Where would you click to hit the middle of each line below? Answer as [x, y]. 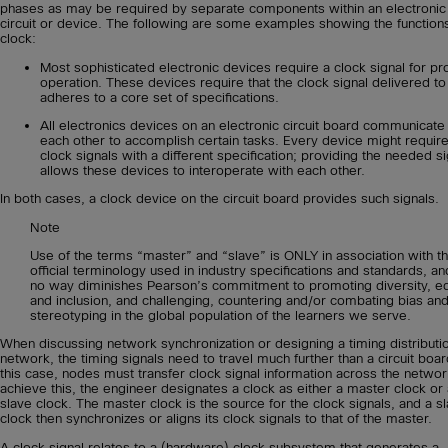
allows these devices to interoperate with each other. [202, 170]
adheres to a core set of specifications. [159, 97]
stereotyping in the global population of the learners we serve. [220, 315]
